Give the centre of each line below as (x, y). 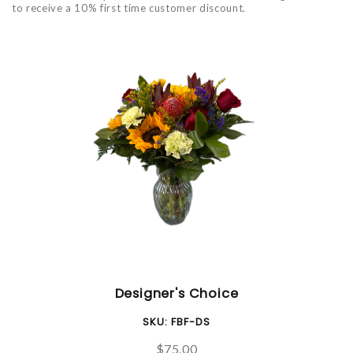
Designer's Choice (176, 293)
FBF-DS (191, 321)
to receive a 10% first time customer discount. (129, 8)
